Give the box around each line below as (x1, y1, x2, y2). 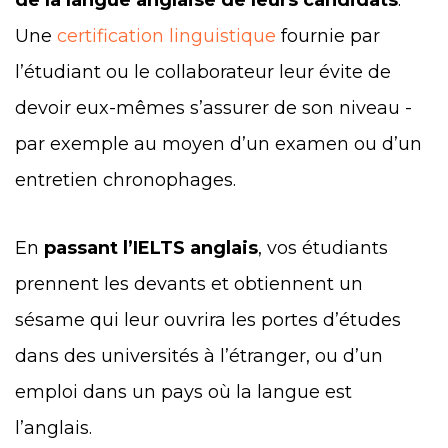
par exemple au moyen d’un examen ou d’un (15, 133, 422, 156)
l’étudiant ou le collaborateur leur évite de (15, 61, 391, 84)
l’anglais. (15, 417, 102, 440)
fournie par (276, 25, 380, 48)
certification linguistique (57, 25, 276, 48)
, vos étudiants (258, 237, 388, 260)
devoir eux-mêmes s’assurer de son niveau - (15, 97, 412, 120)
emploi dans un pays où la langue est (15, 381, 352, 404)
